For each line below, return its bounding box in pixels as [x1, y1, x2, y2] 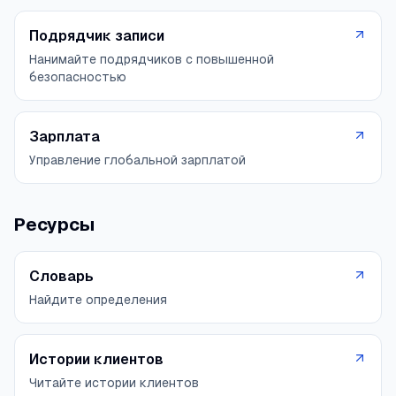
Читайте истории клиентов [29, 375, 199, 390]
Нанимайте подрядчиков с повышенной [29, 51, 274, 66]
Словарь [29, 267, 94, 285]
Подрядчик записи [29, 27, 164, 44]
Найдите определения [29, 292, 167, 307]
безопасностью [29, 69, 126, 84]
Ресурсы [14, 214, 95, 234]
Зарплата [29, 127, 100, 145]
